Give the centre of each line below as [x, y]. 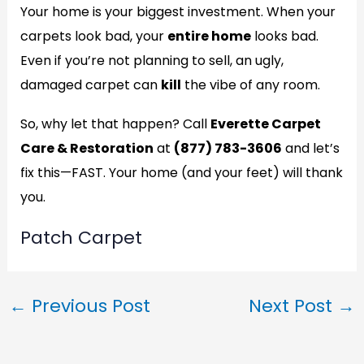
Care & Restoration [87, 148]
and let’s [310, 148]
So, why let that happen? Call [115, 124]
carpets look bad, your [93, 36]
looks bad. [284, 36]
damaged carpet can [90, 85]
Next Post [293, 306]
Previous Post [88, 306]
